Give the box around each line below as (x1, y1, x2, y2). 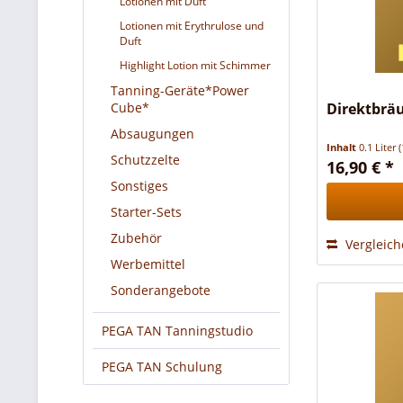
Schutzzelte (111, 151, 180, 168)
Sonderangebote (111, 282, 210, 299)
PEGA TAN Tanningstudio (102, 322, 253, 339)
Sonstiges (111, 177, 168, 194)
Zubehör (111, 229, 162, 246)
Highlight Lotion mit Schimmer (120, 58, 271, 73)
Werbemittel (111, 255, 185, 273)
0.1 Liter (359, 140, 399, 155)
